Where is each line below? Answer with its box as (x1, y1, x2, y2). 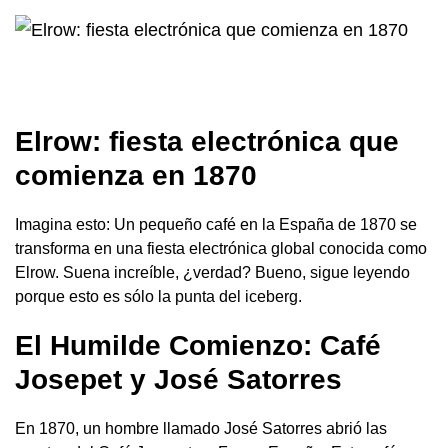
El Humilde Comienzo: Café (15, 330, 381, 362)
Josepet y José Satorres (15, 364, 342, 396)
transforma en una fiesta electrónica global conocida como (15, 240, 427, 258)
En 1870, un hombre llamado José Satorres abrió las (15, 420, 387, 438)
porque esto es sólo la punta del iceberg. (15, 288, 302, 306)
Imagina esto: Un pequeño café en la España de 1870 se (15, 216, 417, 234)
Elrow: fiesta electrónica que (15, 126, 399, 158)
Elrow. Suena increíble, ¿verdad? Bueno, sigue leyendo (15, 264, 410, 282)
